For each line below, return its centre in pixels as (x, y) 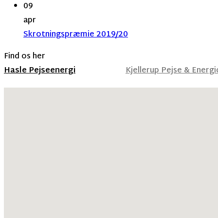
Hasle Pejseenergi (40, 71)
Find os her (25, 56)
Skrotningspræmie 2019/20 (76, 35)
